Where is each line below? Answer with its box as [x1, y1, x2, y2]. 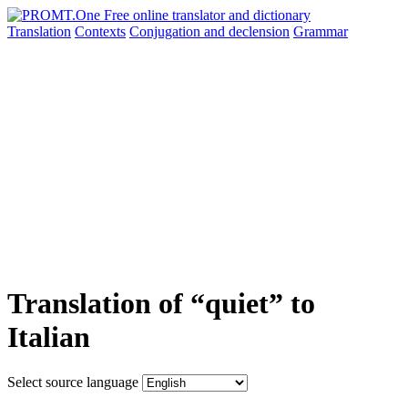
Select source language [7, 373, 138, 390]
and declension [204, 24, 290, 39]
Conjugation [129, 24, 204, 39]
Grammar [293, 24, 348, 39]
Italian [7, 321, 90, 354]
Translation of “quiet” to [7, 287, 315, 321]
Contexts [75, 24, 126, 39]
